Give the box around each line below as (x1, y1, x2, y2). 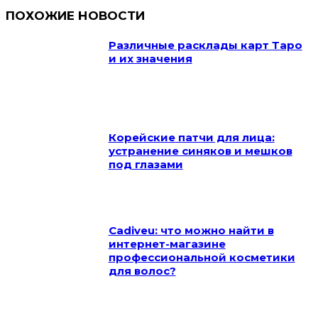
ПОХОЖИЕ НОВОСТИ (6, 8, 145, 23)
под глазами (108, 158, 183, 172)
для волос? (108, 264, 176, 278)
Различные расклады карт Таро (108, 38, 302, 52)
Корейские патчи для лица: (108, 131, 275, 145)
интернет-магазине (108, 237, 226, 251)
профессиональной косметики (108, 251, 295, 265)
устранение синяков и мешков (108, 144, 292, 158)
